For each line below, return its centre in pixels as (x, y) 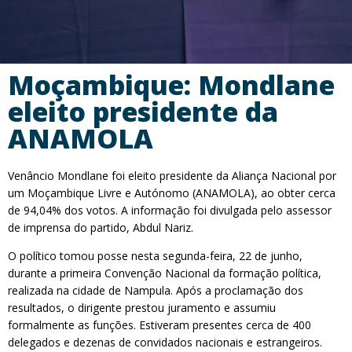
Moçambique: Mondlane (171, 85)
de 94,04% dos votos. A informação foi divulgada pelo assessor (170, 210)
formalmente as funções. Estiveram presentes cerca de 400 (159, 325)
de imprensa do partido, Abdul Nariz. (101, 227)
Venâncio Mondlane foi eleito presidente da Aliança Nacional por (172, 176)
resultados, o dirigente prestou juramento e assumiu (142, 308)
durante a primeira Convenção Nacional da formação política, (165, 273)
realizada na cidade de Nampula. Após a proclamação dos (156, 290)
